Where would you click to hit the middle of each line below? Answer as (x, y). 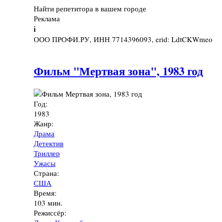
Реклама (47, 18)
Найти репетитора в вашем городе (90, 8)
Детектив (49, 143)
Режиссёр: (51, 213)
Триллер (47, 153)
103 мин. (48, 203)
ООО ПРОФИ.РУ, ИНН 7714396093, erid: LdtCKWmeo (123, 39)
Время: (46, 193)
